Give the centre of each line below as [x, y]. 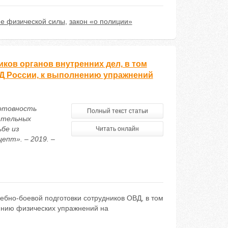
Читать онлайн [118, 129]
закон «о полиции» [101, 21]
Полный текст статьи [117, 111]
